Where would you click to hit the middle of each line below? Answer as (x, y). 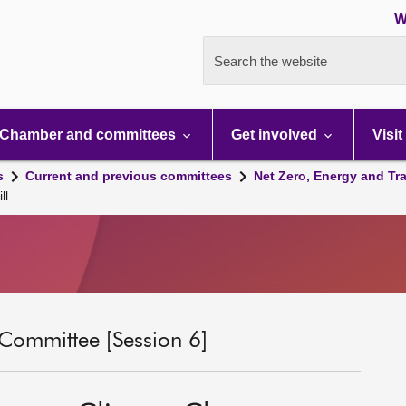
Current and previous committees (129, 176)
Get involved (276, 135)
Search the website (271, 61)
